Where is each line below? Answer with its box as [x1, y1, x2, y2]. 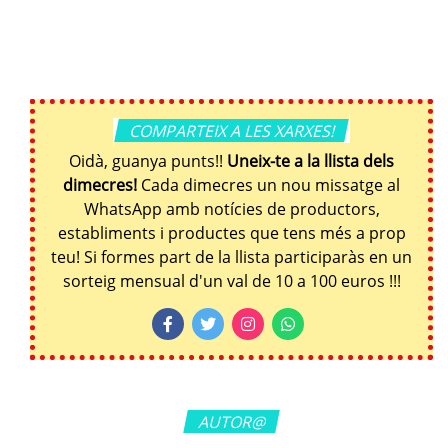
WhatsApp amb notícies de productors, [83, 197, 380, 220]
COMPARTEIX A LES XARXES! [129, 119, 334, 142]
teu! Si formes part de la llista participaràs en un [51, 245, 412, 268]
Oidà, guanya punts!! [69, 149, 227, 172]
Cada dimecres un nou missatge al [137, 173, 400, 196]
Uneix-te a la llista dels [227, 149, 394, 172]
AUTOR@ [198, 410, 265, 433]
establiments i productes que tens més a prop [57, 221, 406, 244]
